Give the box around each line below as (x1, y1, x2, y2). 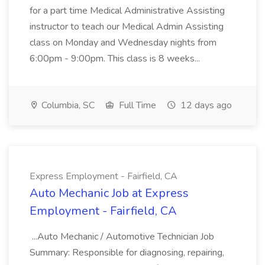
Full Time (117, 99, 156, 112)
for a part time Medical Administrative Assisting (30, 4, 225, 17)
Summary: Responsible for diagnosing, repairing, (30, 246, 224, 259)
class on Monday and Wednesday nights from (30, 36, 216, 49)
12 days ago (178, 99, 232, 112)
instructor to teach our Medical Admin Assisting (30, 20, 224, 33)
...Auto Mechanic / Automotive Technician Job (30, 230, 214, 243)
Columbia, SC (39, 99, 95, 112)
